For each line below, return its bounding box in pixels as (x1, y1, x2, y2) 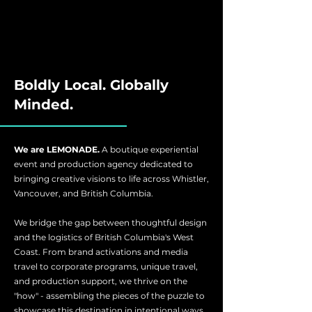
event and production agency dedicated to (14, 159, 193, 169)
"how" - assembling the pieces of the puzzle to (14, 290, 205, 301)
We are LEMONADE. (14, 144, 102, 155)
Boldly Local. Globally (14, 77, 169, 93)
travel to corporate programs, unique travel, (14, 261, 198, 272)
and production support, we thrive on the (14, 276, 187, 286)
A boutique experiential (102, 144, 198, 155)
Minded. (14, 96, 77, 113)
